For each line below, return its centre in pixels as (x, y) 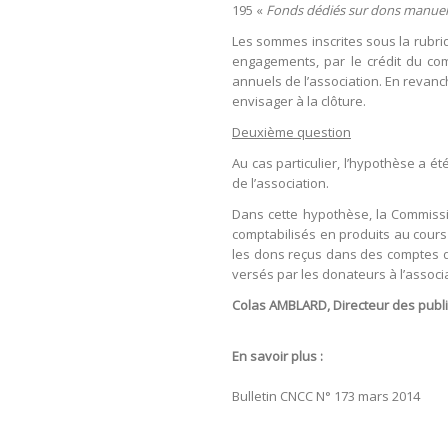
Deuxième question (291, 131)
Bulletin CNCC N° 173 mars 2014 (326, 395)
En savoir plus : (279, 355)
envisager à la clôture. (299, 100)
